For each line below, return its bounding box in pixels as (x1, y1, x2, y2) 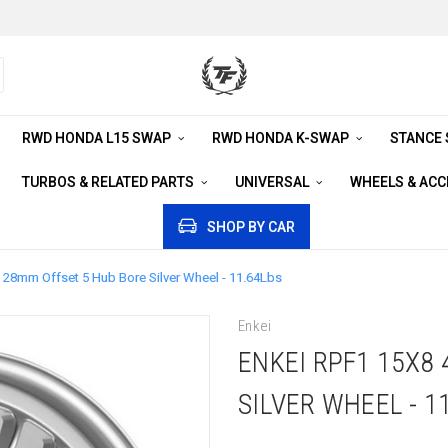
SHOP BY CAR (207, 219, 295, 235)
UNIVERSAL (234, 174, 312, 190)
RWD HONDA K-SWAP (211, 130, 352, 146)
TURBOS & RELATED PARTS (21, 174, 197, 190)
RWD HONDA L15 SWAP (21, 130, 174, 146)
